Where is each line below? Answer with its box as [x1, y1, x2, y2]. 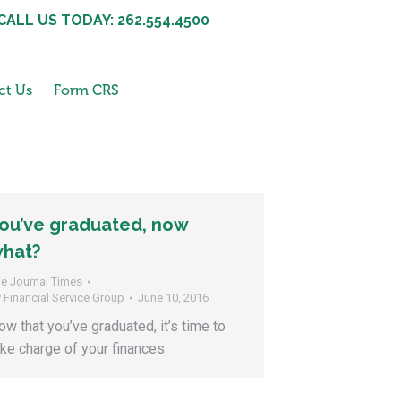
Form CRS [53, 81, 119, 98]
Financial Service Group [4, 291, 124, 304]
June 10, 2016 [138, 291, 209, 304]
